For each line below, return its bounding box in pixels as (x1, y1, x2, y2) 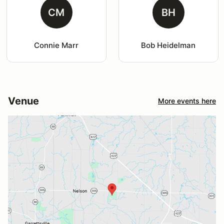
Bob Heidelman (141, 40, 196, 50)
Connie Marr (34, 40, 79, 50)
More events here (158, 96, 216, 105)
